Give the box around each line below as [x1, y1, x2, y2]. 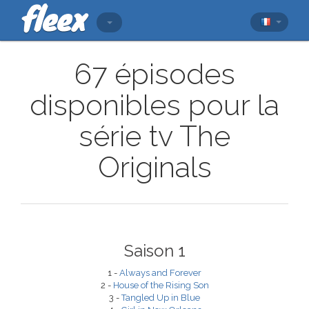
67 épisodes [74, 57, 235, 91]
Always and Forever [119, 268, 201, 278]
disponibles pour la [30, 88, 279, 122]
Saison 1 [123, 241, 186, 261]
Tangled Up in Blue [121, 292, 200, 303]
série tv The [79, 119, 230, 153]
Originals [97, 150, 212, 184]
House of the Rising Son [112, 280, 209, 290]
